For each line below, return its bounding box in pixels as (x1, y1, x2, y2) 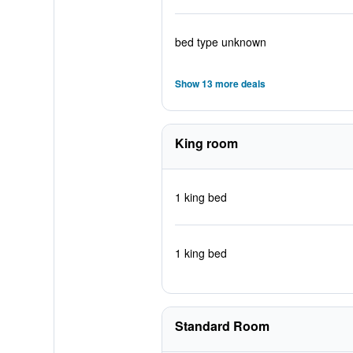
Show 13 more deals (174, 76, 266, 91)
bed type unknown (174, 34, 266, 50)
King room (174, 134, 238, 152)
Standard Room (174, 317, 269, 335)
